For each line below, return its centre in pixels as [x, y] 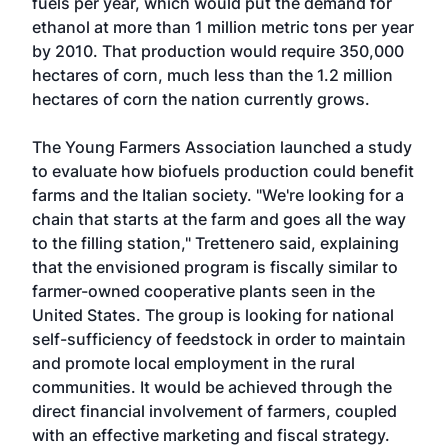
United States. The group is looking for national [213, 315]
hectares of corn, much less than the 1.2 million [212, 75]
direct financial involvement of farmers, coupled [214, 411]
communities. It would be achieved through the [212, 387]
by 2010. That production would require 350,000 [218, 51]
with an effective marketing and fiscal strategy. [211, 435]
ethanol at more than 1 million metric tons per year [223, 27]
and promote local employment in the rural [193, 363]
